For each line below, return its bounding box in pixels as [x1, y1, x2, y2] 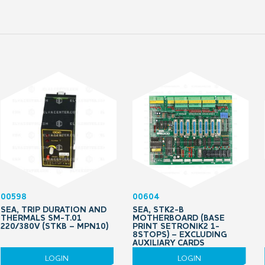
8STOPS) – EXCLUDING [132, 230, 227, 239]
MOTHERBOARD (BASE [132, 214, 225, 222]
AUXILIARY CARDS [132, 238, 205, 247]
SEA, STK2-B [132, 205, 184, 214]
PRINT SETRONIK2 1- [132, 222, 219, 231]
